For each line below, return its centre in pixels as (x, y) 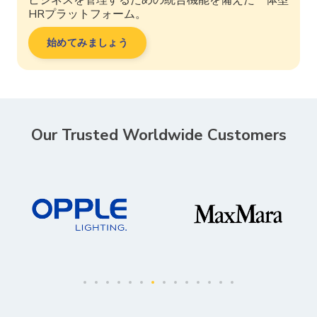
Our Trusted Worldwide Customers (158, 135)
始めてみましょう (88, 42)
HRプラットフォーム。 (87, 14)
